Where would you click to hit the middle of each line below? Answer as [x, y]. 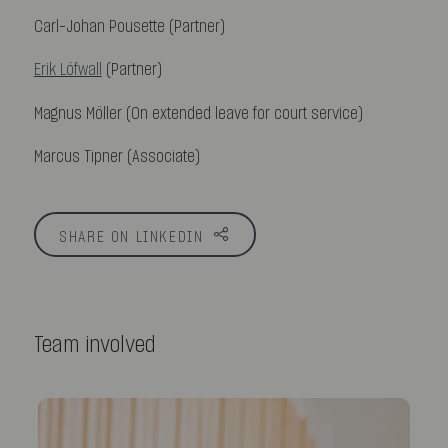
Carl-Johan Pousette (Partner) [129, 26]
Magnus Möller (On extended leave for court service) [198, 113]
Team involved [94, 345]
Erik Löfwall [67, 70]
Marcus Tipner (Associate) [116, 157]
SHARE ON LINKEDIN [131, 236]
